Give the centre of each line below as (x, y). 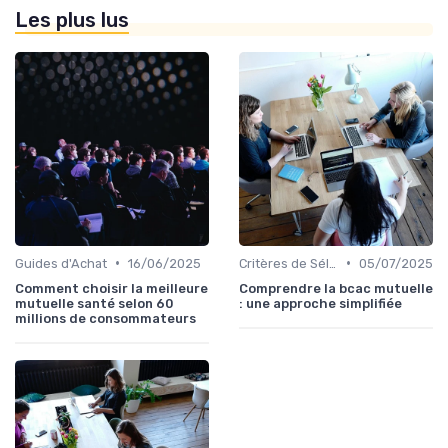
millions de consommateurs (105, 318)
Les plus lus (72, 19)
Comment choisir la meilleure (111, 288)
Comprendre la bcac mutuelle (336, 288)
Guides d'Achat (61, 263)
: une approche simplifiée (320, 303)
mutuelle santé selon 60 (94, 303)
